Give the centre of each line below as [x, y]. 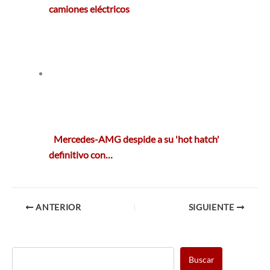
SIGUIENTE [212, 207]
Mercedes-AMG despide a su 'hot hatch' [137, 139]
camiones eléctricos [89, 9]
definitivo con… [81, 155]
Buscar [201, 259]
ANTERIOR [57, 207]
